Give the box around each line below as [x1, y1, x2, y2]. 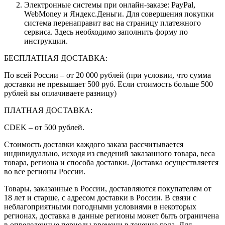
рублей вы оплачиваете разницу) [4, 88, 117, 97]
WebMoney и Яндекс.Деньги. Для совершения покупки [24, 9, 214, 18]
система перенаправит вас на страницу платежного [24, 18, 201, 27]
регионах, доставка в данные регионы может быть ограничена [4, 211, 219, 220]
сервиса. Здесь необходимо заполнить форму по [24, 27, 188, 36]
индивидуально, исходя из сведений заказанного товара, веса [4, 149, 215, 158]
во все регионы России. [4, 167, 85, 176]
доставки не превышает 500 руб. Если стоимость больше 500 [4, 79, 213, 88]
